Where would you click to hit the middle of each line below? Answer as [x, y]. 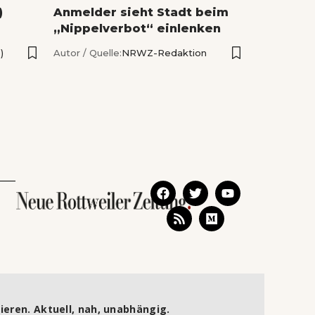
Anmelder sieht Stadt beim [141, 13]
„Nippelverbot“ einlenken [137, 29]
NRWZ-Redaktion [164, 53]
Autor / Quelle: [88, 53]
